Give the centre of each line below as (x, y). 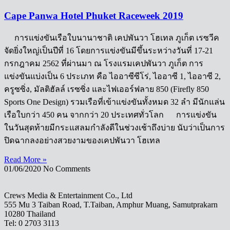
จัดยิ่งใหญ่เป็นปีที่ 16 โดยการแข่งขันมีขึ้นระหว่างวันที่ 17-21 (109, 51)
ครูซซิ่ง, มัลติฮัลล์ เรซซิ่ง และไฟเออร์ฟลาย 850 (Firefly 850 (107, 89)
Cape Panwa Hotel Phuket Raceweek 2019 (94, 16)
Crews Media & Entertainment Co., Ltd (68, 196)
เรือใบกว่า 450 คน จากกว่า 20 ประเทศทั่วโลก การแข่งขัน (110, 115)
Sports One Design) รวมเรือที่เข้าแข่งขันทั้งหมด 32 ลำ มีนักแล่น (114, 102)
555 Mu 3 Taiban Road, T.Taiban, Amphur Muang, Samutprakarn (111, 205)
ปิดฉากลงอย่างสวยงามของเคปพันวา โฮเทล (82, 141)
